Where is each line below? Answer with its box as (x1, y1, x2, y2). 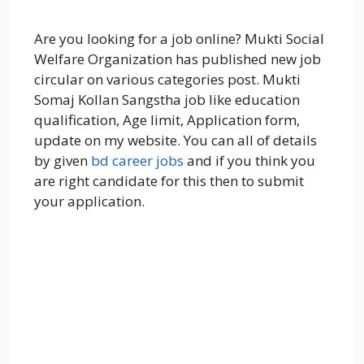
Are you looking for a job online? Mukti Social (34, 29, 324, 49)
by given (34, 151, 91, 171)
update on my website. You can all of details (34, 131, 317, 150)
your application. (34, 192, 145, 211)
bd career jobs (91, 151, 184, 171)
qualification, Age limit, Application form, (34, 110, 300, 130)
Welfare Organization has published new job (34, 50, 321, 69)
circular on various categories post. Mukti (34, 70, 301, 89)
